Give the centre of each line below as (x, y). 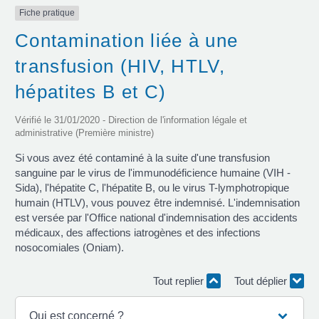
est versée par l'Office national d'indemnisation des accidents (156, 217)
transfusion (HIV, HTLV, (120, 66)
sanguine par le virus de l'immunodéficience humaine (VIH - (153, 172)
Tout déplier (262, 281)
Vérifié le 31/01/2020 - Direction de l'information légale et (131, 120)
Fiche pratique (47, 13)
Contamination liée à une (127, 40)
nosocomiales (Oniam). (69, 247)
